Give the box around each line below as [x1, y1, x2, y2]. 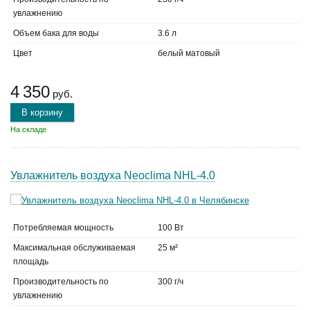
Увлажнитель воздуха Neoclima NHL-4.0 [10, 170, 215, 181]
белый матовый [158, 48, 220, 58]
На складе [10, 125, 46, 134]
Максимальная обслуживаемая [13, 243, 136, 253]
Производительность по [13, 277, 109, 286]
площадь [13, 257, 48, 266]
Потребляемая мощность [13, 223, 113, 232]
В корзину [21, 107, 63, 118]
